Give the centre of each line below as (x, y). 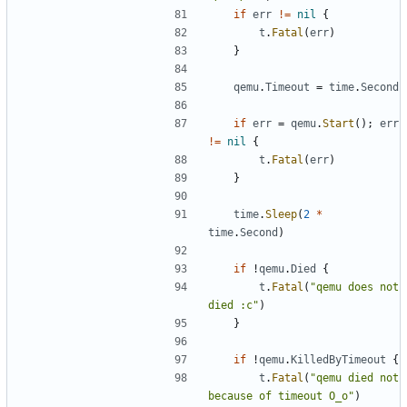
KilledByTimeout (338, 359)
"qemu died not (354, 377)
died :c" (233, 305)
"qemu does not (354, 287)
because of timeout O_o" (281, 396)
